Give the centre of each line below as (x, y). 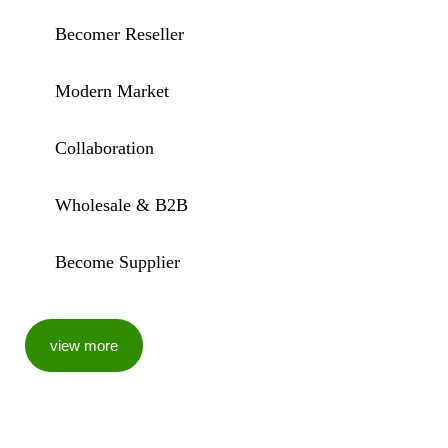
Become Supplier (117, 261)
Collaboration (104, 147)
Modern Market (111, 90)
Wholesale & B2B (121, 204)
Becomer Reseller (119, 33)
